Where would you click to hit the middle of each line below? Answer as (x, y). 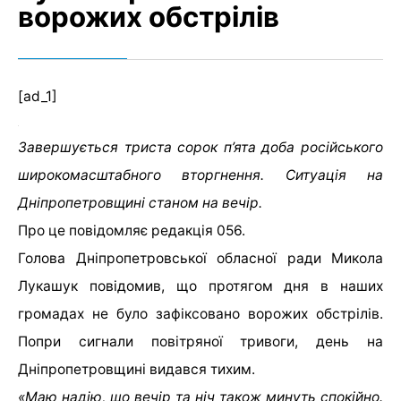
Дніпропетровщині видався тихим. (137, 370)
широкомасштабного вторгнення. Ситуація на (200, 175)
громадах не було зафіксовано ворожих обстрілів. (200, 314)
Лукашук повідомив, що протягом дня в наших (200, 286)
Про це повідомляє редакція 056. (132, 231)
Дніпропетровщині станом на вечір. (140, 203)
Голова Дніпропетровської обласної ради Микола (200, 259)
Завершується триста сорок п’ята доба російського (200, 148)
